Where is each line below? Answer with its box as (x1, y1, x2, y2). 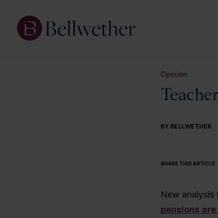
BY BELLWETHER (160, 123, 211, 130)
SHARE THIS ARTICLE (160, 161, 215, 167)
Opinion (160, 70, 187, 78)
